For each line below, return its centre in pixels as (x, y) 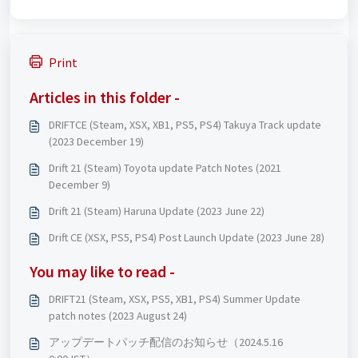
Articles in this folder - (105, 97)
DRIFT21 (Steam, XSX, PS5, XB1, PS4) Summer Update (175, 299)
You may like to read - (102, 271)
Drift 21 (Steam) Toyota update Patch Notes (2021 (165, 168)
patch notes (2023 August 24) (118, 316)
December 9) (80, 185)
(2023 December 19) (96, 141)
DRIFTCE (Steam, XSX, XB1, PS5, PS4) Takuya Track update (185, 125)
